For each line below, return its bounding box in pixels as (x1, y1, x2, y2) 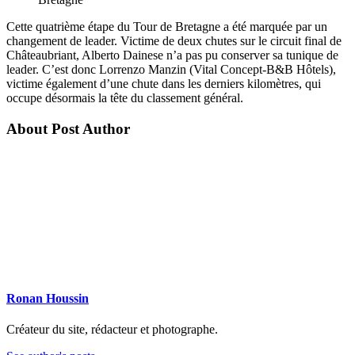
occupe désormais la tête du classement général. (6, 90, 243, 105)
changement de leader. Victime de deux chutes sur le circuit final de (6, 33, 342, 48)
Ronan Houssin (6, 291, 89, 305)
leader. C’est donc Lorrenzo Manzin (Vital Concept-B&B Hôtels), (6, 62, 336, 76)
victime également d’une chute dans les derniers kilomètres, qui (6, 76, 321, 90)
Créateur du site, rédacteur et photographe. (6, 322, 218, 336)
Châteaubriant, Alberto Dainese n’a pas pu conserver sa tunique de (6, 48, 338, 62)
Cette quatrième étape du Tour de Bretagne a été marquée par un (6, 19, 327, 33)
